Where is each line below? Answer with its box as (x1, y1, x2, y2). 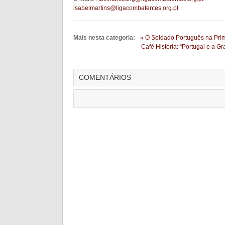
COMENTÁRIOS (79, 73, 131, 81)
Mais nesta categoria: (73, 34, 135, 41)
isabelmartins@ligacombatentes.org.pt (73, 5, 178, 12)
